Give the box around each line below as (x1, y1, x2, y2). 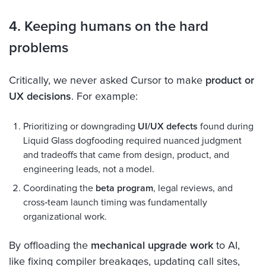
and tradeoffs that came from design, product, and (23, 150, 229, 160)
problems (9, 40, 68, 55)
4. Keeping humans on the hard (9, 19, 208, 34)
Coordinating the (23, 183, 96, 193)
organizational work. (23, 211, 107, 221)
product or (205, 75, 254, 86)
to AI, (213, 240, 240, 251)
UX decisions (9, 91, 71, 102)
